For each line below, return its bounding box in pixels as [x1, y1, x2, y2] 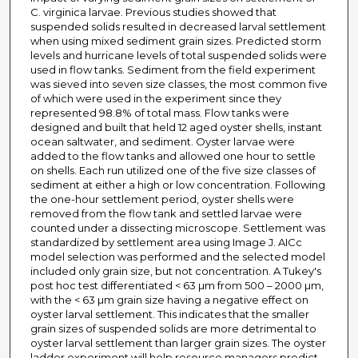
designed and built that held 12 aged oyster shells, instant [30, 121, 322, 134]
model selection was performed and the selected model [30, 250, 325, 264]
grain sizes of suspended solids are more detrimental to [30, 322, 316, 336]
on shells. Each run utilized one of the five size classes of [30, 164, 316, 177]
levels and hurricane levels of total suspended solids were [30, 49, 327, 62]
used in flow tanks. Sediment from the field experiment [30, 63, 316, 77]
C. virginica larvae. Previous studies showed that [30, 6, 276, 19]
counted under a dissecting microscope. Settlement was [30, 221, 325, 235]
